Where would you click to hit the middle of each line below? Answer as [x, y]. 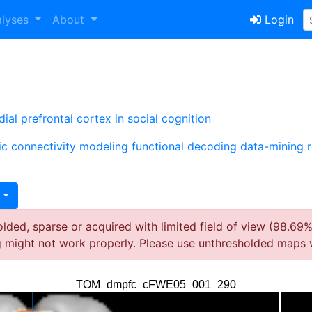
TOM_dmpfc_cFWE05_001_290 [156, 284]
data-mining [272, 146]
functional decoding [184, 146]
